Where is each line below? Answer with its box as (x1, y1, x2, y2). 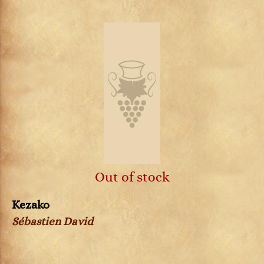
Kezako (12, 198, 49, 212)
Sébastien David (12, 215, 93, 228)
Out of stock (94, 170, 170, 185)
